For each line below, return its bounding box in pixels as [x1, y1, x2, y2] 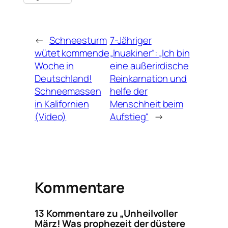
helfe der [109, 84, 148, 98]
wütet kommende [35, 46, 109, 60]
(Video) [35, 109, 67, 123]
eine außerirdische [109, 59, 189, 72]
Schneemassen [35, 84, 101, 98]
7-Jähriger [109, 33, 152, 47]
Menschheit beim [109, 97, 184, 110]
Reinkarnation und [109, 71, 187, 85]
